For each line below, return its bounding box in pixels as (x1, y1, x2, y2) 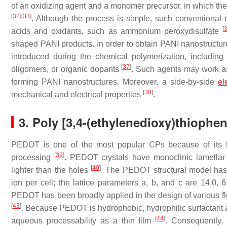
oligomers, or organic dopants (11, 65, 122, 73)
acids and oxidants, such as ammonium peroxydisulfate (11, 27, 222, 35)
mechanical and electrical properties (11, 90, 143, 99)
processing (11, 153, 54, 162)
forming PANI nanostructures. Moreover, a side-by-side (11, 78, 218, 86)
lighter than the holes (11, 166, 91, 174)
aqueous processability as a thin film (11, 216, 156, 225)
